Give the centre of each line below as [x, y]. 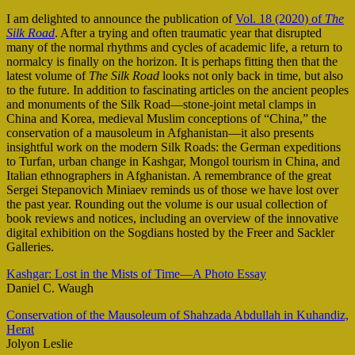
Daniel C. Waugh [50, 288]
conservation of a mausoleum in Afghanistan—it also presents [160, 133]
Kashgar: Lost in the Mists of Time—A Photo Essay [136, 274]
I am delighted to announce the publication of [121, 19]
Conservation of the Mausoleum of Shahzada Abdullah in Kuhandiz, [177, 315]
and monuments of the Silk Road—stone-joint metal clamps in [161, 105]
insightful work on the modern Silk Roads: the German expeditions [174, 147]
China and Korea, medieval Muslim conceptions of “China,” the [166, 119]
